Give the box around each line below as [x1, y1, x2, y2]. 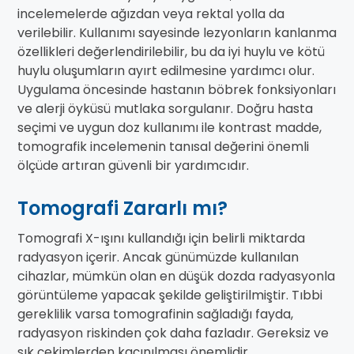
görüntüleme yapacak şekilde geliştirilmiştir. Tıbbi [17, 286, 322, 305]
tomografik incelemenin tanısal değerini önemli [17, 137, 309, 156]
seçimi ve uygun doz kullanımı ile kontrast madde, [17, 119, 322, 137]
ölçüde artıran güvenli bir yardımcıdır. [17, 156, 249, 175]
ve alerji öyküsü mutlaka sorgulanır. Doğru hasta [17, 100, 313, 119]
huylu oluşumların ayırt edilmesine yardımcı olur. [17, 62, 314, 81]
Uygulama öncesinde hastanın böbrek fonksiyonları [17, 81, 336, 100]
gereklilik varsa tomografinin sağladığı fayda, [17, 305, 293, 324]
